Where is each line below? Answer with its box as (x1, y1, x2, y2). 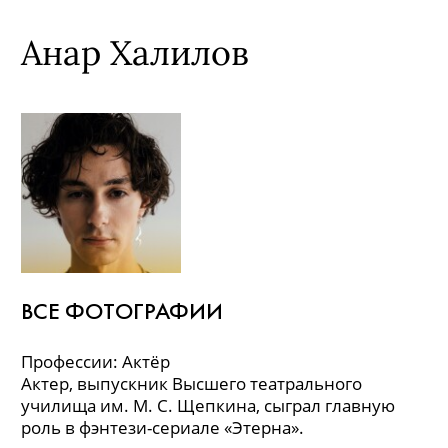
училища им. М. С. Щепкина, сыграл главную (21, 394, 395, 417)
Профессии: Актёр (21, 350, 170, 373)
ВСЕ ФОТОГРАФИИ (21, 298, 223, 325)
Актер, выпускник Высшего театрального (21, 372, 362, 395)
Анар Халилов (21, 31, 249, 74)
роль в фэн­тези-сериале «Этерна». (21, 416, 304, 439)
